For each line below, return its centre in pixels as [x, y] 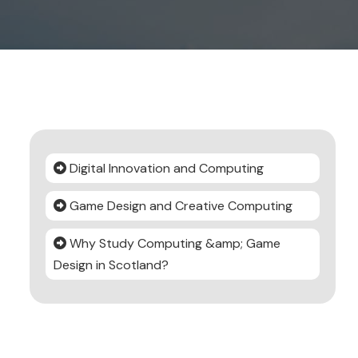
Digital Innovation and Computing [165, 168]
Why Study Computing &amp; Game [173, 243]
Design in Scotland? [111, 265]
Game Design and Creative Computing [179, 206]
